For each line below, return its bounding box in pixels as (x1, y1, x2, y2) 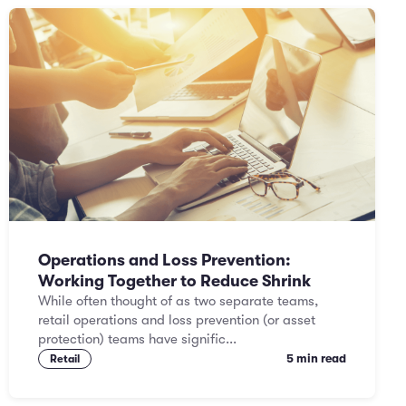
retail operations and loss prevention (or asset (38, 312, 315, 328)
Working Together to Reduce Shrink (38, 272, 311, 290)
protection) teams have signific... (38, 331, 237, 347)
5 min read (286, 352, 346, 365)
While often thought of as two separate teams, (38, 293, 318, 309)
